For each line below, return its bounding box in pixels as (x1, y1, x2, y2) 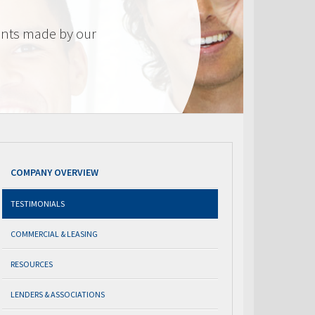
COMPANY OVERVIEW (11, 166, 98, 179)
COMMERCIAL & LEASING (11, 229, 98, 239)
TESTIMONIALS (11, 198, 65, 209)
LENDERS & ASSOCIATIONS (11, 289, 105, 300)
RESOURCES (11, 259, 53, 269)
